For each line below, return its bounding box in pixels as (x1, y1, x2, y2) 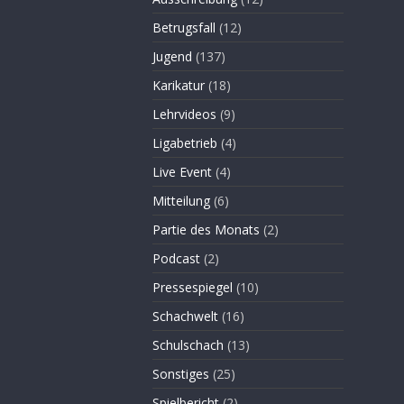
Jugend (151, 48, 192, 65)
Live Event (151, 163, 212, 180)
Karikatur (151, 77, 205, 94)
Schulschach (151, 336, 224, 353)
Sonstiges (151, 365, 209, 382)
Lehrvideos (151, 106, 216, 123)
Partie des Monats (151, 221, 260, 238)
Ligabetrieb (151, 134, 217, 151)
